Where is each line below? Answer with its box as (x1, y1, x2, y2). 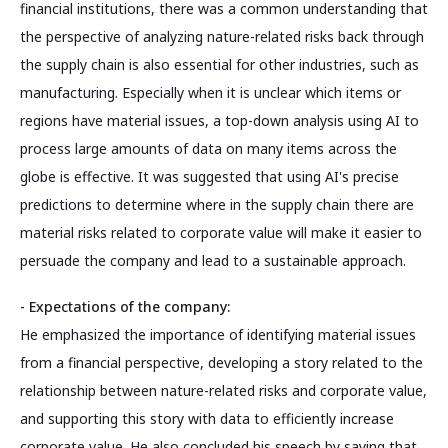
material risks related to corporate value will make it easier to (20, 223, 422, 243)
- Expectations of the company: (20, 296, 230, 316)
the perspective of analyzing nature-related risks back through (20, 27, 424, 47)
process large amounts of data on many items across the (20, 139, 397, 159)
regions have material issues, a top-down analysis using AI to (20, 111, 419, 131)
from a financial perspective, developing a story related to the (20, 352, 423, 372)
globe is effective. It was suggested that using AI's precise (20, 167, 399, 187)
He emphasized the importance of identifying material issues (20, 324, 416, 344)
